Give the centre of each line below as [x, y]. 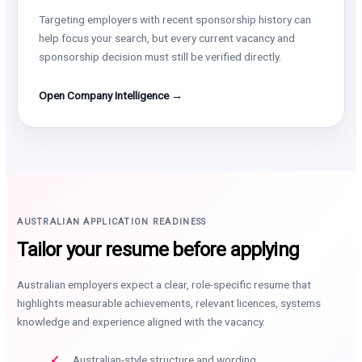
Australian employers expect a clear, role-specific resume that [164, 285]
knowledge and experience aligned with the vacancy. [141, 322]
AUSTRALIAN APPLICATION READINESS [112, 222]
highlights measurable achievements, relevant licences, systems [169, 303]
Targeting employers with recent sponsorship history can [175, 20]
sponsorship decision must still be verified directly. [160, 57]
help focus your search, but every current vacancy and [167, 38]
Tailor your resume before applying [158, 250]
